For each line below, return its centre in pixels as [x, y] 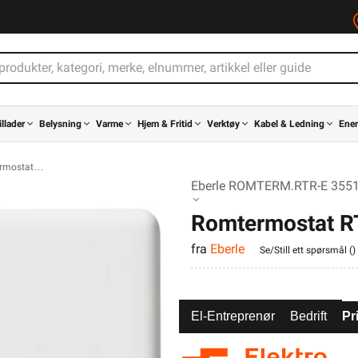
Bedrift [308, 316]
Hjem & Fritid [165, 124]
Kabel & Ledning [289, 124]
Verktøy [223, 124]
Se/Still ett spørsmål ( [306, 250]
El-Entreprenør [233, 316]
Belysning [60, 124]
